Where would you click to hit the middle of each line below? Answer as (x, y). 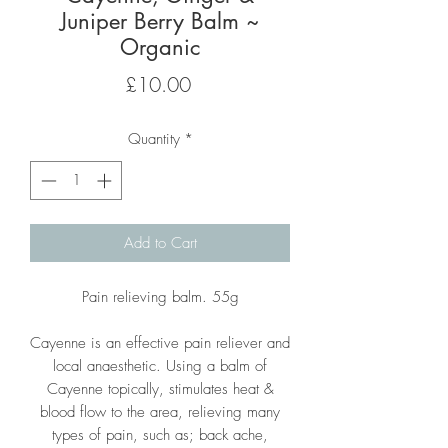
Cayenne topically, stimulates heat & (160, 388)
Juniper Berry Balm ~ (160, 21)
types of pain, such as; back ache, (160, 434)
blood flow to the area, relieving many (160, 411)
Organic (160, 47)
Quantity (153, 139)
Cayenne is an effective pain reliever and (160, 342)
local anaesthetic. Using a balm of (160, 365)
